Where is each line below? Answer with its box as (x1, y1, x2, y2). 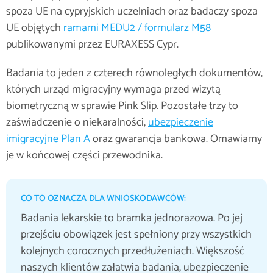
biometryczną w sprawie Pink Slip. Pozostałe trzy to (6, 97, 238, 115)
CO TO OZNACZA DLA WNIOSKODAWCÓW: (21, 192, 186, 206)
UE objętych (6, 19, 63, 37)
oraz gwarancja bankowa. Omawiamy (90, 130, 262, 148)
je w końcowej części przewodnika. (6, 146, 163, 165)
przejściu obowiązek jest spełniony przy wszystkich (21, 225, 252, 244)
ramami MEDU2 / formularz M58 (63, 19, 211, 37)
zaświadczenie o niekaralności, (6, 113, 148, 132)
